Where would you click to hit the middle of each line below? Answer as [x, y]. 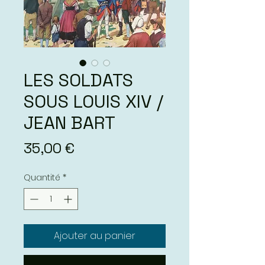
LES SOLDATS [78, 80]
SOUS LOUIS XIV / [93, 101]
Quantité [42, 177]
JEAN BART [70, 122]
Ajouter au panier [95, 235]
